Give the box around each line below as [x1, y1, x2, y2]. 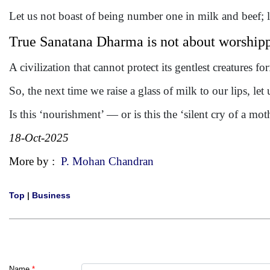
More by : [9, 155, 61, 168]
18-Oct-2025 [9, 131, 69, 144]
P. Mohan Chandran [61, 155, 154, 168]
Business [32, 190, 71, 200]
